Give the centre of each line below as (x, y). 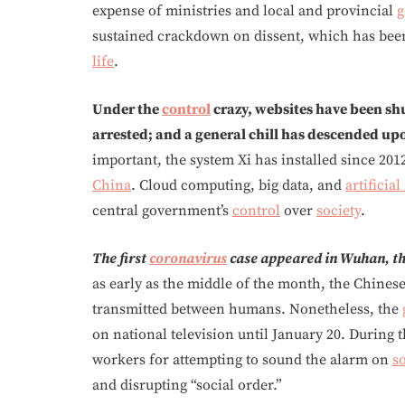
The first (121, 258)
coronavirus (188, 258)
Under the (127, 109)
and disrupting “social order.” (187, 385)
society (339, 210)
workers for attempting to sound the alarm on (242, 359)
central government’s (162, 210)
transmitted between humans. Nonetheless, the (247, 309)
